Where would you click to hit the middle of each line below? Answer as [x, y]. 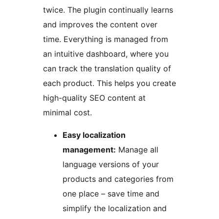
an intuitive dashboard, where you [106, 54]
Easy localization [94, 135]
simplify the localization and [115, 208]
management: [89, 150]
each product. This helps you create [109, 83]
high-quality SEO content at [94, 98]
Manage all [137, 150]
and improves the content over [100, 25]
